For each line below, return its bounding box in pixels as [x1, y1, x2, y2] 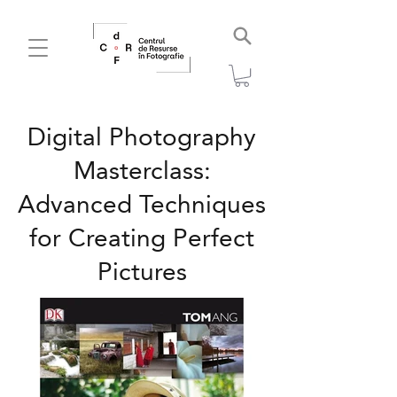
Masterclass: [73, 154, 211, 189]
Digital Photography [27, 121, 256, 155]
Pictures [97, 255, 187, 290]
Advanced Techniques [18, 188, 266, 222]
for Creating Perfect [29, 222, 254, 256]
